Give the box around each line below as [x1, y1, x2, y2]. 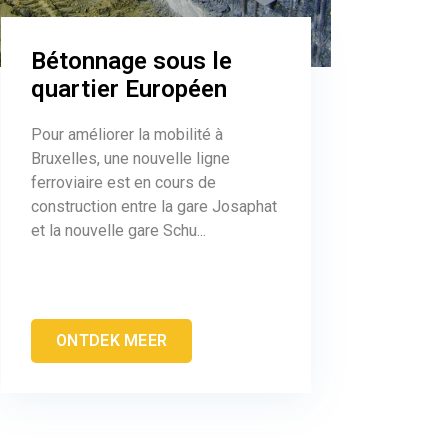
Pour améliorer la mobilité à [31, 124, 223, 144]
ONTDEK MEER [56, 330, 168, 350]
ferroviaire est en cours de [31, 172, 216, 192]
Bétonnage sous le [31, 46, 232, 75]
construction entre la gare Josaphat [31, 196, 277, 216]
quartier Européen [31, 74, 227, 103]
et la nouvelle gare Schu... [31, 220, 206, 240]
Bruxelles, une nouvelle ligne [31, 148, 230, 168]
